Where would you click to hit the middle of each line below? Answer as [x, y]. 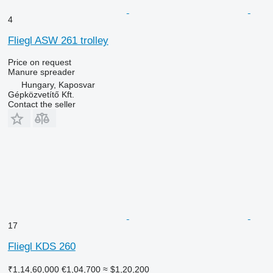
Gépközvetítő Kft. [41, 94]
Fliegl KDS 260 [41, 246]
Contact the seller [41, 104]
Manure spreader [41, 72]
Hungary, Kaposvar [58, 84]
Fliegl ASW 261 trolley [58, 40]
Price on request [39, 62]
